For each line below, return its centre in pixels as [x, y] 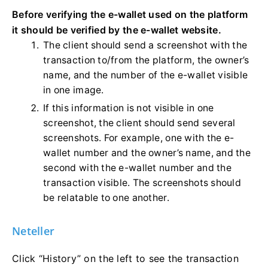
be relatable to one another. [106, 197]
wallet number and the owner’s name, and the [147, 153]
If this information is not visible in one [129, 108]
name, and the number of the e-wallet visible [146, 75]
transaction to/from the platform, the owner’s [146, 60]
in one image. [74, 90]
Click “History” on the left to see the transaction [125, 258]
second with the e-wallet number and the [137, 167]
